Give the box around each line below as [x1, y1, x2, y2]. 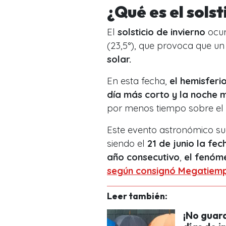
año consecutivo [107, 151, 180, 163]
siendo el [107, 137, 147, 149]
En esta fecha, [107, 75, 169, 87]
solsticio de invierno [118, 26, 205, 38]
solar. [107, 53, 131, 65]
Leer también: [107, 190, 167, 202]
